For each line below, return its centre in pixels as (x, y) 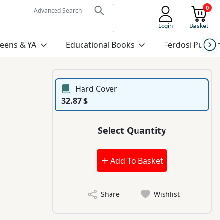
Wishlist (167, 194)
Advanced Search (57, 11)
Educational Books (100, 45)
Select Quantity (132, 130)
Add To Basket (136, 161)
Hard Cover (96, 89)
